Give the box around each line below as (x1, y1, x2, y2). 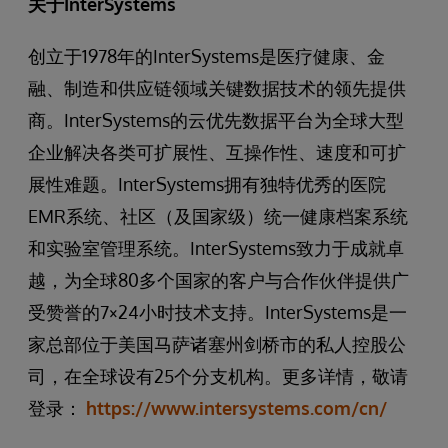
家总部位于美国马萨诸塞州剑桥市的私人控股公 (28, 333, 406, 355)
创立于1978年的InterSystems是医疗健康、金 (28, 45, 385, 67)
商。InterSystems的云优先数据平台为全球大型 (28, 109, 404, 131)
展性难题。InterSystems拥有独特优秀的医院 (28, 173, 386, 195)
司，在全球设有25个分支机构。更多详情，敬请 (28, 365, 408, 387)
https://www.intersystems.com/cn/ (86, 397, 387, 419)
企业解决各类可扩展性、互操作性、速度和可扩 (28, 141, 406, 163)
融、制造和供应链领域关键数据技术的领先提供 (28, 77, 406, 99)
